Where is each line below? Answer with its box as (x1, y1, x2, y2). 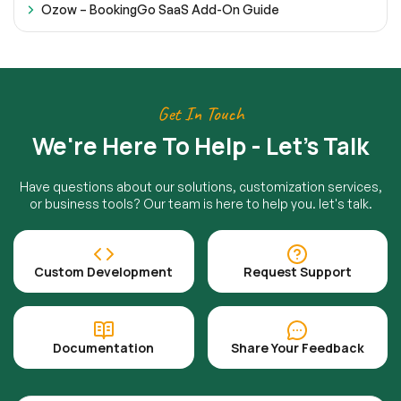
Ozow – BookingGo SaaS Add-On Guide (41, 2, 279, 18)
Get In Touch (158, 101, 243, 127)
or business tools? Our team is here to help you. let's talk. (29, 196, 372, 212)
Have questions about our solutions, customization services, (19, 179, 382, 195)
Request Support (243, 263, 352, 281)
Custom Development (34, 263, 174, 281)
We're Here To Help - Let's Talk (32, 130, 369, 163)
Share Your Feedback (230, 339, 364, 357)
